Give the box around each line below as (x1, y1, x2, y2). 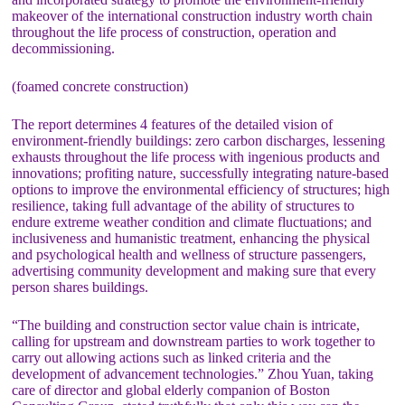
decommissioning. (12, 41, 116, 57)
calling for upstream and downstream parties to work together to (12, 334, 376, 350)
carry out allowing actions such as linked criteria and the (12, 350, 332, 366)
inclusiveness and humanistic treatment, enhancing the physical (12, 231, 371, 247)
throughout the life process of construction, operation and (12, 24, 337, 41)
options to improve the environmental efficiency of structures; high (12, 182, 391, 198)
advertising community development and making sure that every (12, 263, 377, 279)
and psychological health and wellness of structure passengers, (12, 247, 367, 263)
